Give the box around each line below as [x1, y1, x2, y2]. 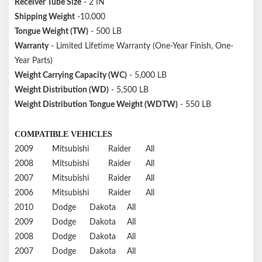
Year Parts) [15, 56, 53, 65]
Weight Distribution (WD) [15, 85, 109, 94]
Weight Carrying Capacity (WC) [15, 71, 127, 80]
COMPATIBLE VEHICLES [15, 129, 112, 139]
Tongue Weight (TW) [15, 27, 88, 36]
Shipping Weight [15, 12, 75, 21]
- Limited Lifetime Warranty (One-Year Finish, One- [49, 42, 233, 50]
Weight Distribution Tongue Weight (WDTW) [15, 100, 178, 109]
